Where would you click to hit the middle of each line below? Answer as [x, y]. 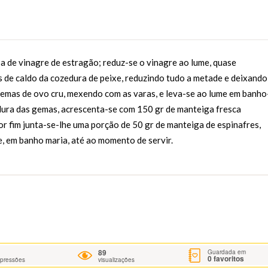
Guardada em [227, 252]
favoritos [228, 258]
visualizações [117, 260]
